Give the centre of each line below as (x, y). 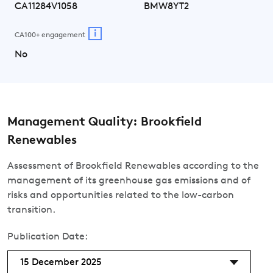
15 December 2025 (61, 263)
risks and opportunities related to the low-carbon (121, 196)
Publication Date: (48, 237)
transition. (31, 210)
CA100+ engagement (50, 35)
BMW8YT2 (166, 6)
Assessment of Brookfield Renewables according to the (133, 166)
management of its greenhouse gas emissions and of (129, 181)
